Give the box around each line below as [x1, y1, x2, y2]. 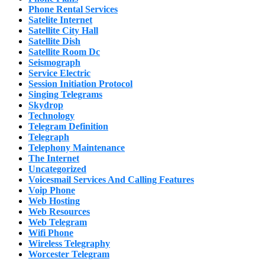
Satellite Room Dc [28, 46, 100, 57]
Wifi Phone [28, 227, 73, 238]
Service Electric [28, 67, 91, 78]
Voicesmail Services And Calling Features [28, 174, 194, 185]
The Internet [28, 153, 79, 163]
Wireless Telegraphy [28, 238, 110, 248]
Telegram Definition [28, 121, 108, 131]
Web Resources [28, 206, 90, 216]
